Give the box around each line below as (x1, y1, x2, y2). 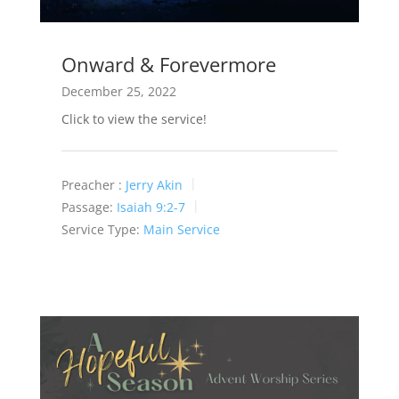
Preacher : (61, 176, 122, 193)
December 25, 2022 (61, 83, 176, 101)
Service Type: (61, 220, 140, 238)
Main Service (142, 220, 220, 238)
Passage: (61, 198, 113, 216)
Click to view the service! (61, 110, 207, 128)
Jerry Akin (125, 176, 183, 193)
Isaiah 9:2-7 (116, 198, 185, 216)
